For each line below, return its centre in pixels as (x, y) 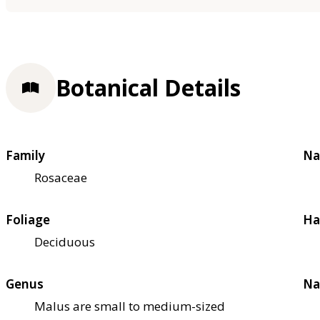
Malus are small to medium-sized (130, 306)
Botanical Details (148, 88)
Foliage (28, 220)
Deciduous (65, 242)
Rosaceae (61, 178)
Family (25, 156)
